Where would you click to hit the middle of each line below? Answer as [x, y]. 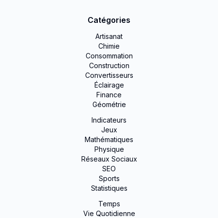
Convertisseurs [109, 75]
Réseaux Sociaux [109, 159]
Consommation [109, 56]
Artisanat [109, 36]
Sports [109, 178]
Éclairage [109, 85]
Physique [109, 149]
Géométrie [109, 104]
